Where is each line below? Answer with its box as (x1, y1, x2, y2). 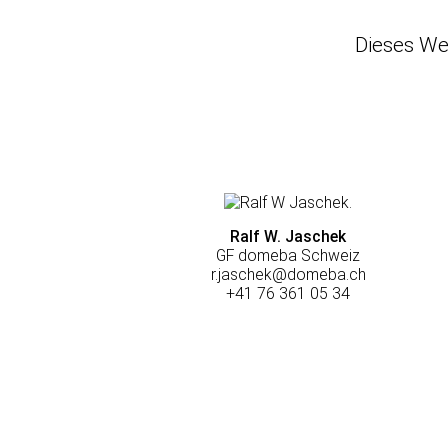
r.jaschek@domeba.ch (210, 265, 366, 285)
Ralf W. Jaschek (230, 227, 346, 247)
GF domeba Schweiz (216, 246, 360, 266)
